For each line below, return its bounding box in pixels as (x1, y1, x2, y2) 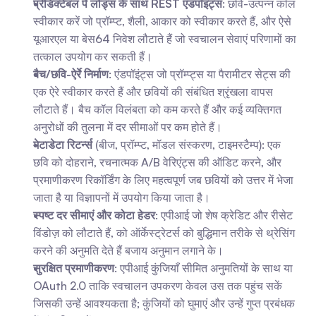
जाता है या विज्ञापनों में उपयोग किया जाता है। (33, 190, 210, 205)
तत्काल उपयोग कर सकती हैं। (33, 49, 152, 63)
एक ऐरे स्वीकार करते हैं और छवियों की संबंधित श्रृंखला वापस (33, 85, 273, 99)
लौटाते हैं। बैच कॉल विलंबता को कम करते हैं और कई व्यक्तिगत (33, 102, 281, 116)
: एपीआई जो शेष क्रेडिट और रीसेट (155, 208, 293, 222)
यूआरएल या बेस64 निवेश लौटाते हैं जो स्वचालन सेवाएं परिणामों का (33, 32, 296, 46)
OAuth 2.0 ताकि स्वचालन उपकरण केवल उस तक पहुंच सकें (33, 279, 282, 293)
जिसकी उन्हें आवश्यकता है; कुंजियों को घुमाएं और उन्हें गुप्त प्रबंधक (33, 296, 295, 310)
